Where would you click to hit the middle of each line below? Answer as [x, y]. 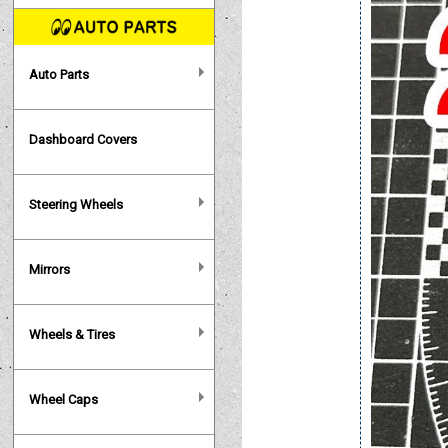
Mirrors [50, 269]
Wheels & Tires [72, 334]
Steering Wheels [76, 204]
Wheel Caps [64, 399]
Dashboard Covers [83, 139]
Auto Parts [59, 74]
